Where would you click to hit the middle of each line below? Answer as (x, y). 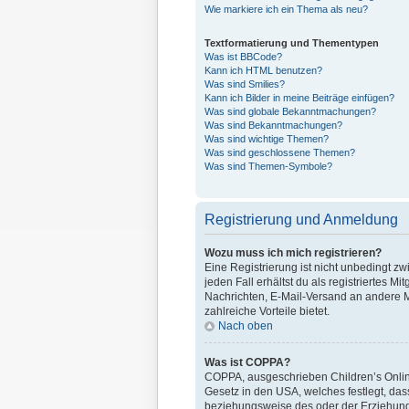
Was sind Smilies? (245, 84)
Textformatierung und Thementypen (292, 43)
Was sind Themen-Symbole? (268, 166)
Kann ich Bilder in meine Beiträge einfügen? (299, 98)
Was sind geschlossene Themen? (280, 152)
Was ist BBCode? (243, 57)
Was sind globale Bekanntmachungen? (290, 111)
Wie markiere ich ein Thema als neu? (286, 9)
